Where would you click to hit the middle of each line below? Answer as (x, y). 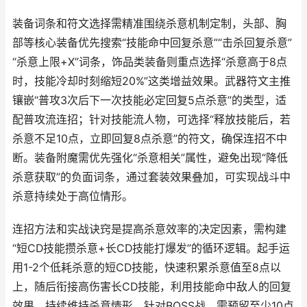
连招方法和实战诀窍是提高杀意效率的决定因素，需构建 (149, 229)
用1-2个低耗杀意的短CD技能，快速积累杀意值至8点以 (147, 268)
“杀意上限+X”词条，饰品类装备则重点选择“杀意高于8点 (150, 62)
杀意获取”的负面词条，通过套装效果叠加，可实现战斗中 (151, 177)
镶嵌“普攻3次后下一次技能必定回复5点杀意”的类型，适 (149, 100)
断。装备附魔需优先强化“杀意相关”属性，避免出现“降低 (150, 158)
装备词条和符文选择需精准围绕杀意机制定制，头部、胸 (149, 24)
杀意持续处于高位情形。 (73, 196)
